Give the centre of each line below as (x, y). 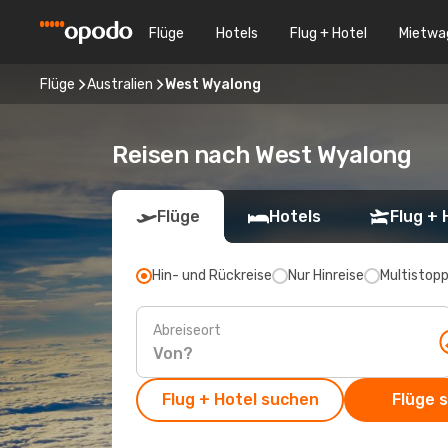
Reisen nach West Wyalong (262, 155)
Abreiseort (187, 330)
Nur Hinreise (326, 275)
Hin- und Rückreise (212, 275)
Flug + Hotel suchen (240, 399)
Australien (120, 84)
